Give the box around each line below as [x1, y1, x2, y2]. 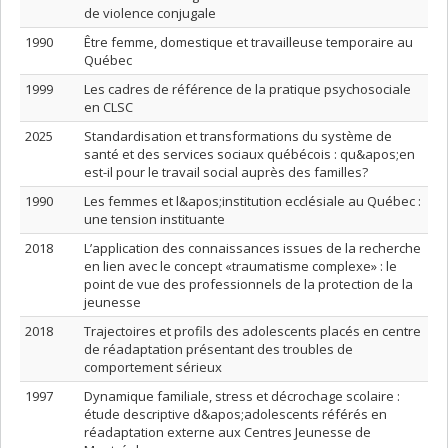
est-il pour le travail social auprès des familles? [84, 163, 368, 181]
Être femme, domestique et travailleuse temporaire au [84, 33, 413, 51]
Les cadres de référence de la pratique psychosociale [84, 80, 411, 98]
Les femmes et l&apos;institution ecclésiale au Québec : [84, 192, 421, 210]
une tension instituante [84, 210, 225, 228]
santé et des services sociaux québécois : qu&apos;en [84, 145, 415, 163]
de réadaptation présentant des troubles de [84, 340, 353, 358]
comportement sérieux [84, 358, 222, 376]
